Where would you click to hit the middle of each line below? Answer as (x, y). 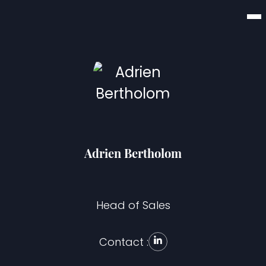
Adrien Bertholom (133, 153)
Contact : (123, 242)
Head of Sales (133, 205)
